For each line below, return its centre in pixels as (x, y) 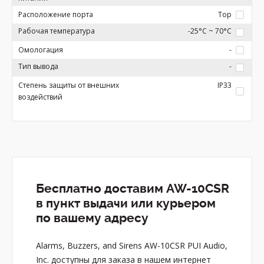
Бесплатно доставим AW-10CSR (133, 189)
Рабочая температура (57, 31)
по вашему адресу (92, 218)
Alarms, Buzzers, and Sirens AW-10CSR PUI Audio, (132, 245)
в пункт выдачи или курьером (126, 203)
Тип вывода (38, 66)
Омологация (41, 50)
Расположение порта (56, 14)
